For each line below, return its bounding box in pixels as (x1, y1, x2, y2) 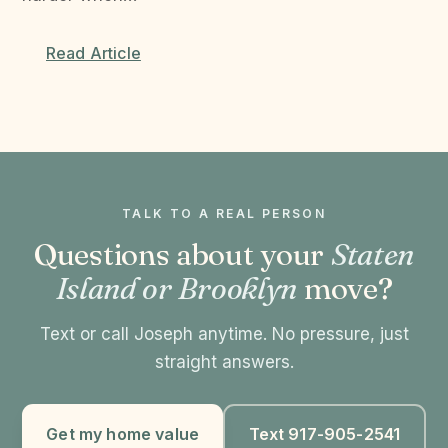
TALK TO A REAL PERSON (121, 206, 327, 222)
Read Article (46, 43, 141, 64)
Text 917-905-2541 (248, 423, 401, 444)
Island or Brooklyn (55, 270, 298, 308)
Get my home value (46, 423, 199, 444)
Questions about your (34, 236, 331, 274)
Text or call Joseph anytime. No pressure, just (39, 324, 409, 345)
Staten (330, 236, 414, 274)
